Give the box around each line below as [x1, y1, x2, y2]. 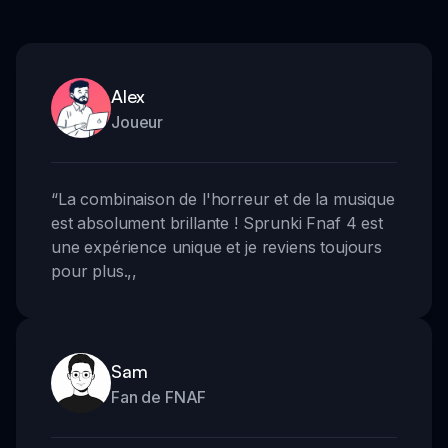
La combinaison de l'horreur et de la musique [57, 188, 395, 209]
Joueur [111, 111, 164, 132]
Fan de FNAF [111, 386, 207, 407]
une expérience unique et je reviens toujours [51, 236, 382, 257]
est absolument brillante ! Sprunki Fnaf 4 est [51, 212, 383, 233]
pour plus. [51, 260, 128, 281]
